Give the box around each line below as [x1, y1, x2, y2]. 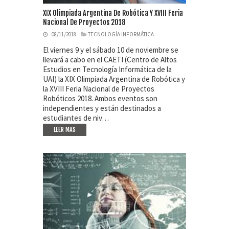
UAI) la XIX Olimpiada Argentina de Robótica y [43, 74, 185, 84]
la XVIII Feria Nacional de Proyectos [43, 83, 154, 94]
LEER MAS [54, 125, 76, 133]
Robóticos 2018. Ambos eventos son [43, 93, 157, 103]
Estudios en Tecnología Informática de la [43, 64, 172, 74]
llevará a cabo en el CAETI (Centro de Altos [43, 54, 177, 64]
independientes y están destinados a [43, 103, 161, 113]
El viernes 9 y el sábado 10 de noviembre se [43, 44, 178, 55]
